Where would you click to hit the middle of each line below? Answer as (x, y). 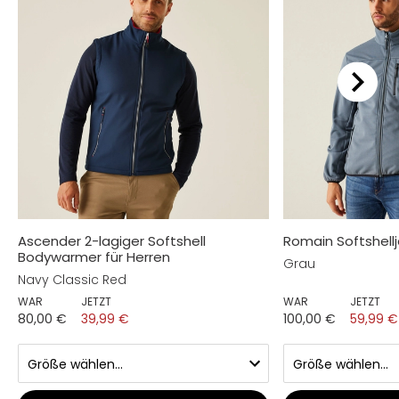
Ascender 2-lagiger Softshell (112, 240)
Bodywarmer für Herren (94, 256)
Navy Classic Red (72, 279)
